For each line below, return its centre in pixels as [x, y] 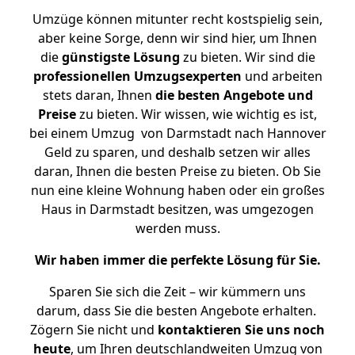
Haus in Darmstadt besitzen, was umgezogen [177, 209]
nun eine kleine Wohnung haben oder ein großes [177, 190]
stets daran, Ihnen [99, 95]
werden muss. [177, 228]
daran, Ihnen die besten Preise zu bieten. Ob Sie [177, 171]
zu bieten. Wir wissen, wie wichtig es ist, [197, 114]
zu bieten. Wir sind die [247, 57]
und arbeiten [282, 76]
